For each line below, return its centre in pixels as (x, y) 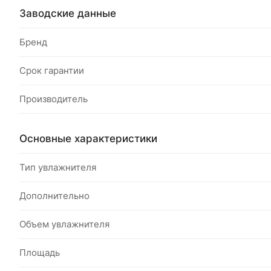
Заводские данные (68, 13)
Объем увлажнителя (64, 224)
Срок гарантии (52, 71)
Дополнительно (54, 196)
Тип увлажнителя (58, 168)
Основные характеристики (88, 139)
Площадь (40, 253)
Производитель (54, 99)
